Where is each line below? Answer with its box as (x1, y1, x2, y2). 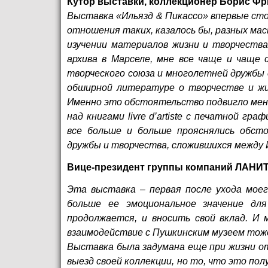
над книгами (67, 111, 128, 121)
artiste (157, 111, 183, 121)
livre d (127, 111, 155, 121)
